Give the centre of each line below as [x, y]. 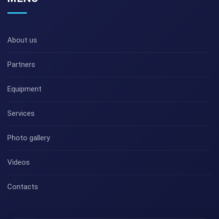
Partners [21, 64]
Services [21, 113]
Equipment [24, 89]
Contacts [23, 186]
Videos [19, 162]
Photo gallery [29, 138]
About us [22, 40]
